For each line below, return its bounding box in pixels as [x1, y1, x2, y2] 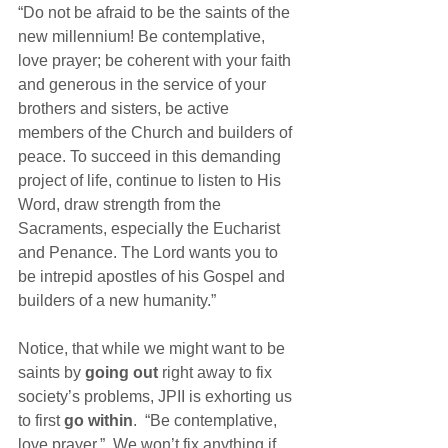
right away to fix [158, 363, 276, 381]
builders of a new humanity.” [18, 291, 216, 309]
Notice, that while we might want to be [18, 339, 289, 357]
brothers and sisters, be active [18, 99, 233, 117]
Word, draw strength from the [18, 195, 225, 213]
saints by [18, 363, 85, 381]
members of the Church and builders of [18, 123, 296, 141]
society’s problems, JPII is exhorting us [18, 387, 296, 405]
